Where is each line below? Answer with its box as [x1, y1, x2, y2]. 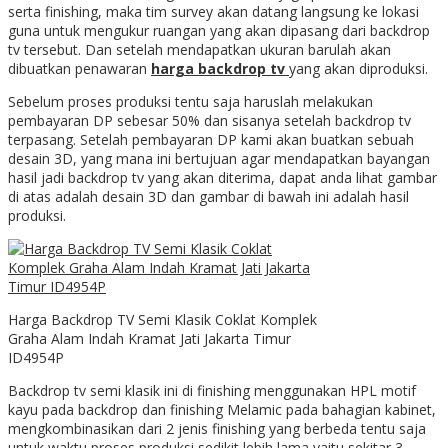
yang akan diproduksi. [289, 59, 428, 79]
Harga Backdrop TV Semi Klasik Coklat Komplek [8, 310, 317, 330]
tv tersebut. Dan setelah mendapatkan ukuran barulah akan [8, 40, 391, 60]
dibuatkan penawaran [8, 59, 151, 79]
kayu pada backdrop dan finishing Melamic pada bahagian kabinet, [8, 400, 436, 420]
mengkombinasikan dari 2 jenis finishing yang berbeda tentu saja [8, 419, 426, 439]
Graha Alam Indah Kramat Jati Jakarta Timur [8, 329, 291, 349]
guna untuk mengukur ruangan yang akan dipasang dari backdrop [8, 21, 430, 41]
